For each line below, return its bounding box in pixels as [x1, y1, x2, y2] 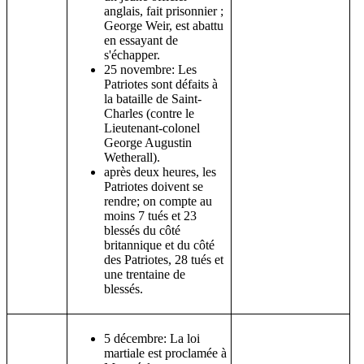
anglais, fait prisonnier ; [104, 3, 223, 18]
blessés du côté [104, 223, 180, 237]
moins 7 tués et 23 [104, 208, 197, 223]
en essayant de [104, 32, 178, 47]
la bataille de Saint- [104, 91, 201, 106]
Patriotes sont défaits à [104, 76, 218, 91]
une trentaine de [104, 266, 185, 281]
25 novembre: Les [104, 62, 197, 76]
